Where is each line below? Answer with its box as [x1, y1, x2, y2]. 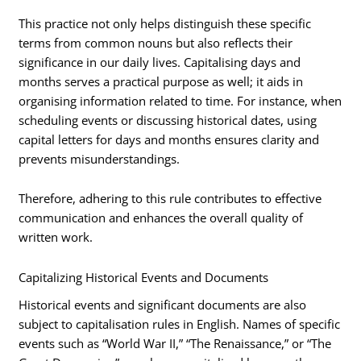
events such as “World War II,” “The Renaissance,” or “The [19, 335, 332, 352]
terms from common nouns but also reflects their [19, 34, 293, 51]
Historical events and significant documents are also [19, 297, 307, 313]
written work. [19, 229, 93, 246]
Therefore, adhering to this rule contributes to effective [19, 190, 322, 207]
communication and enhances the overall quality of [19, 210, 304, 226]
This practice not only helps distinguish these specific [19, 15, 312, 31]
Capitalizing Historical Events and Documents [19, 269, 269, 286]
